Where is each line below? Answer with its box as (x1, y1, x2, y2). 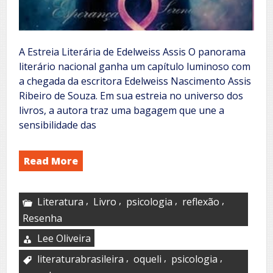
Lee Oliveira (37, 231, 91, 245)
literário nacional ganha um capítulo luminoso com (19, 59, 250, 73)
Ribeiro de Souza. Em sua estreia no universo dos (19, 88, 243, 102)
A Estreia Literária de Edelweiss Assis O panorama (19, 44, 246, 58)
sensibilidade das (19, 118, 96, 132)
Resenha (23, 211, 62, 225)
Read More (24, 154, 78, 168)
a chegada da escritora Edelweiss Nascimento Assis (19, 74, 251, 88)
